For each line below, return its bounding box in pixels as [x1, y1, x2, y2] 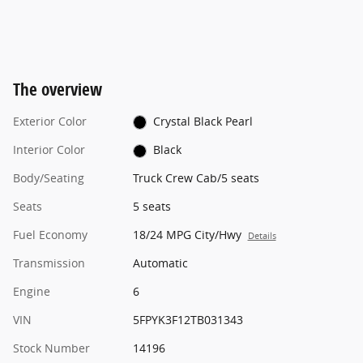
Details [247, 230, 276, 241]
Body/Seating [13, 170, 84, 186]
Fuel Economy [13, 227, 88, 242]
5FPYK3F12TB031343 [132, 312, 243, 327]
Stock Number [13, 340, 90, 356]
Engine [13, 284, 50, 299]
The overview [13, 77, 102, 100]
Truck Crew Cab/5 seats [132, 170, 259, 186]
